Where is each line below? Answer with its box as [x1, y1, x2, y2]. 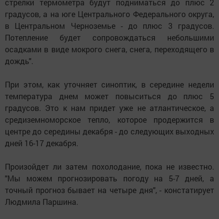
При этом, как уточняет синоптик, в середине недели [5, 79, 214, 89]
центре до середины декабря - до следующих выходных [5, 126, 214, 136]
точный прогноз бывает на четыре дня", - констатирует [5, 185, 214, 195]
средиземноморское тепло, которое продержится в [5, 114, 214, 125]
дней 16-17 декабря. [5, 138, 78, 148]
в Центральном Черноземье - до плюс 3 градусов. [5, 21, 214, 31]
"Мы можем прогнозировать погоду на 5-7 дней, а [5, 173, 214, 183]
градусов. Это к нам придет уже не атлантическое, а [5, 103, 214, 113]
